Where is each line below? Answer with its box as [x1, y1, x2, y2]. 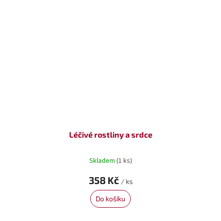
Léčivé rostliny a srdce [69, 130, 152, 140]
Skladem [89, 155, 116, 166]
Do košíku [96, 194, 125, 203]
